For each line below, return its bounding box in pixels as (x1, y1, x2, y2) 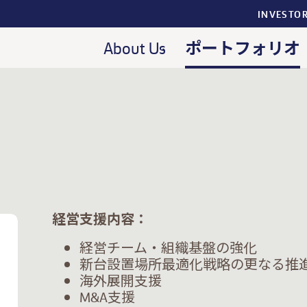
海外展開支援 (79, 270, 162, 290)
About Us (103, 36, 166, 59)
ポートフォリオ (185, 34, 300, 60)
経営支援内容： (51, 208, 148, 229)
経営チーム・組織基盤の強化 (79, 237, 257, 257)
